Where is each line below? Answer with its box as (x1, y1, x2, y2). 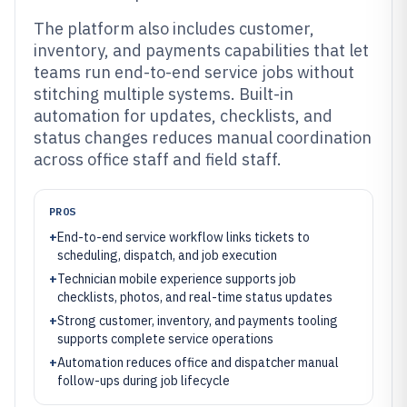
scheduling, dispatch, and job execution (57, 247, 277, 263)
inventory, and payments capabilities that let (34, 40, 369, 61)
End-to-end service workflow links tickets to (57, 229, 310, 245)
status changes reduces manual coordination (34, 127, 372, 148)
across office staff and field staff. (34, 149, 282, 170)
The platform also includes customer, (34, 18, 314, 39)
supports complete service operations (57, 331, 273, 347)
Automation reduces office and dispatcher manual (57, 354, 339, 371)
